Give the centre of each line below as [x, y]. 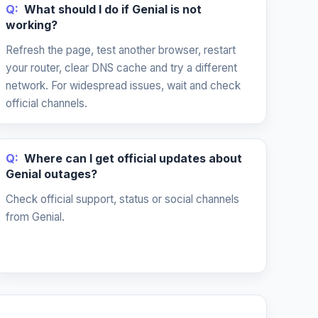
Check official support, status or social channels [123, 199]
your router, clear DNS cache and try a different [122, 68]
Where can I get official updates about [133, 158]
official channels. [47, 103]
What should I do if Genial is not [113, 9]
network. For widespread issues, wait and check [124, 86]
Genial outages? [52, 174]
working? [32, 25]
